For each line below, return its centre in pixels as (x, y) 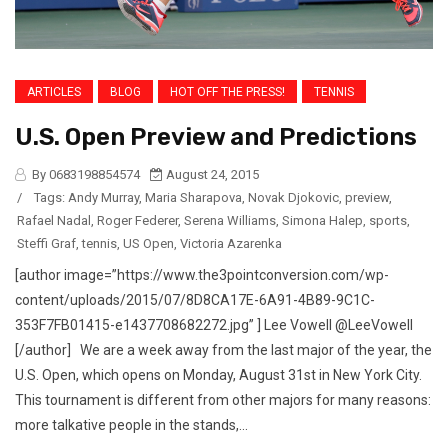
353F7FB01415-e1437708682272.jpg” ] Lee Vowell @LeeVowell (214, 324)
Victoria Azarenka (231, 243)
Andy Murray (103, 197)
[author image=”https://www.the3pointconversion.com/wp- (202, 274)
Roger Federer (137, 220)
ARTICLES (54, 91)
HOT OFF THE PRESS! (227, 91)
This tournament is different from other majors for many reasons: (223, 399)
